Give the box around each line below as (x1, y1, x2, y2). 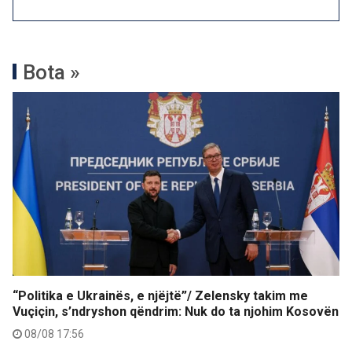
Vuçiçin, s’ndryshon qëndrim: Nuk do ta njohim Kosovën (13, 304, 339, 319)
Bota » (23, 60, 80, 84)
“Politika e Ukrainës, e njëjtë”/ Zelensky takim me (13, 288, 308, 303)
